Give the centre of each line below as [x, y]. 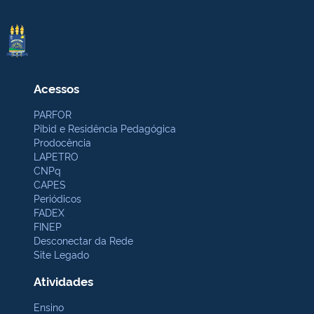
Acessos [56, 88]
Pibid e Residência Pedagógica [105, 128]
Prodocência [62, 142]
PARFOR [53, 114]
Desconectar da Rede [83, 240]
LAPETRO [56, 156]
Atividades [63, 281]
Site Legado [61, 254]
